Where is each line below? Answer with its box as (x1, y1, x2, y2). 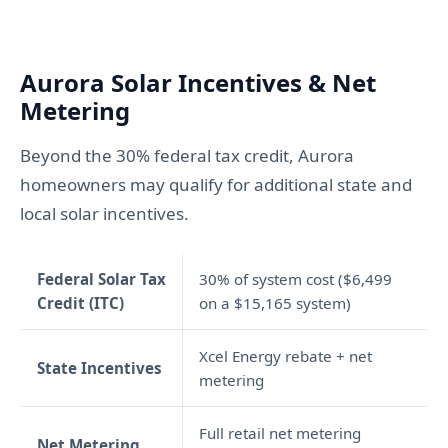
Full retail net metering (199, 423, 361, 444)
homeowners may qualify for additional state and (20, 173, 412, 197)
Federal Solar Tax (37, 269, 166, 290)
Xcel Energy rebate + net (199, 346, 372, 367)
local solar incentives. (20, 202, 189, 226)
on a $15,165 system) (199, 293, 351, 314)
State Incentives (37, 358, 162, 379)
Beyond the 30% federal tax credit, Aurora (20, 144, 354, 168)
